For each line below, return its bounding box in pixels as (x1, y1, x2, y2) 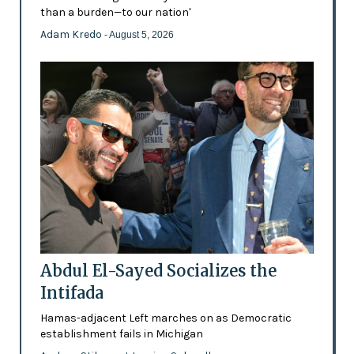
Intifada (40, 283, 104, 303)
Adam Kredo (40, 28, 104, 42)
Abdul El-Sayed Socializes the (40, 261, 277, 281)
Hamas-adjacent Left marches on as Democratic (40, 311, 292, 326)
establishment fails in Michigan (40, 327, 203, 341)
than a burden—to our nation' (40, 6, 190, 20)
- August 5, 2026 (104, 29, 174, 41)
